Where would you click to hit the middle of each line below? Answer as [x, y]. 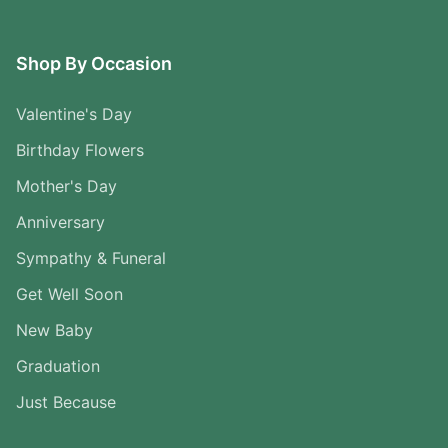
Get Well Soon [69, 294]
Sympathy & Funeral [91, 258]
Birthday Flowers [80, 150]
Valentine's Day [74, 114]
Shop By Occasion [94, 64]
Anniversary [60, 222]
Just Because [66, 402]
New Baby [54, 330]
